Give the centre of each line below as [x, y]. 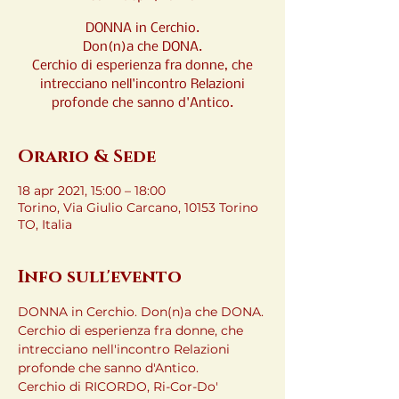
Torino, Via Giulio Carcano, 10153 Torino [138, 208]
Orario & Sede [87, 157]
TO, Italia [45, 224]
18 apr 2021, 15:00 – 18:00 [92, 191]
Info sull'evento [100, 277]
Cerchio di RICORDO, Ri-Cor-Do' [120, 387]
